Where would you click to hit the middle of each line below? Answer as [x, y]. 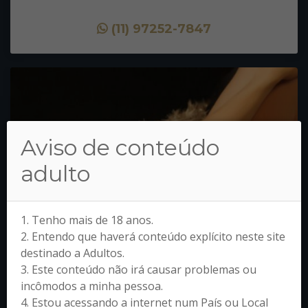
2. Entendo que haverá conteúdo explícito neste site [153, 236]
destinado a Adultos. [73, 253]
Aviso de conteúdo [120, 147]
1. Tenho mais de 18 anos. [87, 220]
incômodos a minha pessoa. [92, 286]
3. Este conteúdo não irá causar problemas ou [139, 269]
